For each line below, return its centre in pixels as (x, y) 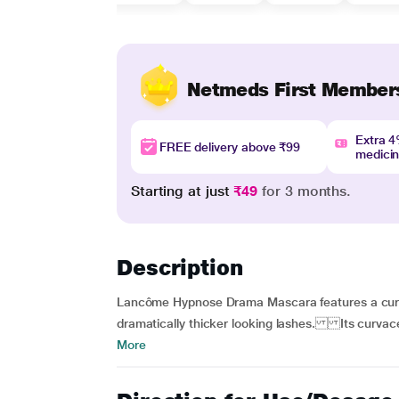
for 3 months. (305, 191)
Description (179, 268)
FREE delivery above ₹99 (230, 147)
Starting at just (182, 191)
